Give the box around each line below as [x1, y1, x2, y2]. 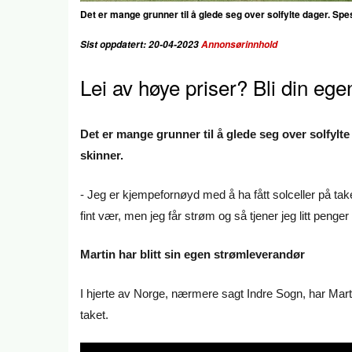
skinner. [80, 148, 123, 162]
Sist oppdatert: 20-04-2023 [80, 38, 201, 51]
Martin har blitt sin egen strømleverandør [80, 247, 305, 261]
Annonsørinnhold [201, 38, 280, 51]
